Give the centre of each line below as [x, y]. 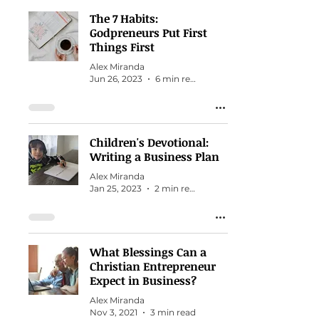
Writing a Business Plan [155, 157]
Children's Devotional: [149, 142]
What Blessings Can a [148, 252]
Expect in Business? [143, 281]
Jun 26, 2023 [116, 79]
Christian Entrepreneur [153, 266]
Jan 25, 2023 [116, 188]
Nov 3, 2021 [114, 312]
